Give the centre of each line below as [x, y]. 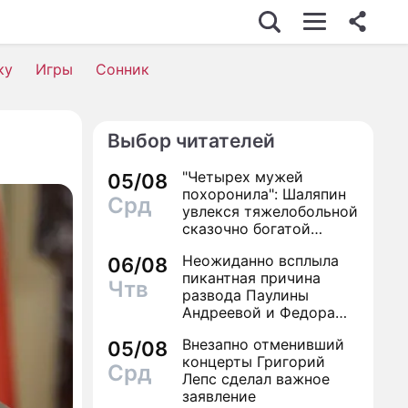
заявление [219, 396]
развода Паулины [245, 295]
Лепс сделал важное [256, 379]
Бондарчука [225, 330]
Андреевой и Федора [259, 312]
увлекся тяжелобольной [270, 211]
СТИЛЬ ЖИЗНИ [189, 334]
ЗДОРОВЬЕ [173, 188]
